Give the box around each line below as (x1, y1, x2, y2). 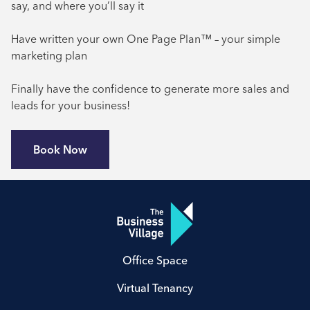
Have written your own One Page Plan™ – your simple (11, 32, 280, 46)
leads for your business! (11, 98, 130, 112)
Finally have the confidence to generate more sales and (11, 82, 289, 95)
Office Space (122, 253, 188, 267)
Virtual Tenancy (117, 281, 193, 295)
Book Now (33, 143, 87, 156)
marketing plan (11, 48, 87, 62)
